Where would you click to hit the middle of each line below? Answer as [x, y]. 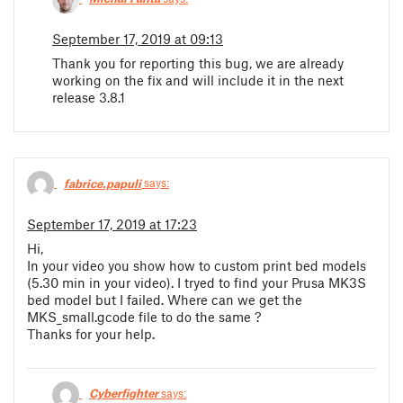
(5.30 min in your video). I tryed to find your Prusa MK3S [197, 283]
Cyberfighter [124, 394]
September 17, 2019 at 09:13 [138, 39]
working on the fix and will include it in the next [198, 81]
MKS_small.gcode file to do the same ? [144, 317]
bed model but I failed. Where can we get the [165, 300]
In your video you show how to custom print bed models [197, 266]
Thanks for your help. [91, 334]
